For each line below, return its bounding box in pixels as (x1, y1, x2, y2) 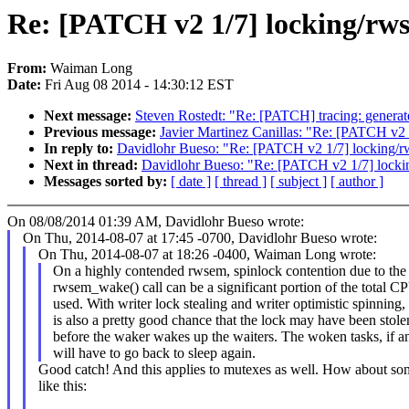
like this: (37, 378, 87, 394)
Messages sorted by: (44, 173, 171, 190)
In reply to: (44, 141, 117, 157)
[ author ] (330, 173, 383, 190)
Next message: (44, 108, 135, 124)
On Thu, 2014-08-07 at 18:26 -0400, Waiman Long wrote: (37, 246, 376, 263)
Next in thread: (44, 157, 142, 173)
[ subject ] (270, 173, 327, 190)
